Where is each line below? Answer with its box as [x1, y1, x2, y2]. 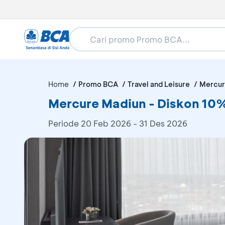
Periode [48, 118, 81, 129]
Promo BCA [78, 79, 118, 89]
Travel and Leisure [128, 79, 190, 89]
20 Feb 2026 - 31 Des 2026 [81, 118, 187, 129]
